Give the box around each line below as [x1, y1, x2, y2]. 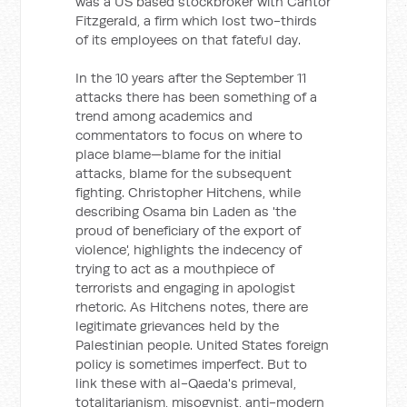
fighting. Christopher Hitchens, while [75, 184, 302, 201]
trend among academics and [75, 107, 253, 124]
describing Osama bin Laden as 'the [75, 203, 297, 220]
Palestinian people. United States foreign [75, 336, 330, 353]
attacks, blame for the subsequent [75, 164, 293, 182]
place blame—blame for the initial [75, 145, 283, 163]
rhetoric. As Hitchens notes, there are [75, 298, 309, 315]
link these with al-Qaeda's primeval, [75, 374, 297, 392]
